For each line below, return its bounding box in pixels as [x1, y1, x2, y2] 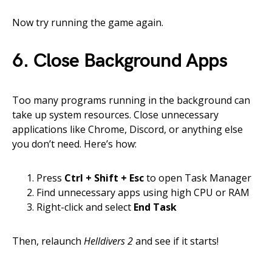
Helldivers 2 [84, 234, 133, 248]
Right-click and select [36, 200, 134, 214]
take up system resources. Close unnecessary [12, 108, 219, 122]
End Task [134, 200, 177, 214]
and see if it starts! [133, 234, 219, 248]
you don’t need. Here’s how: [12, 137, 137, 151]
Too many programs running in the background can [12, 93, 250, 107]
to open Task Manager [144, 171, 251, 185]
